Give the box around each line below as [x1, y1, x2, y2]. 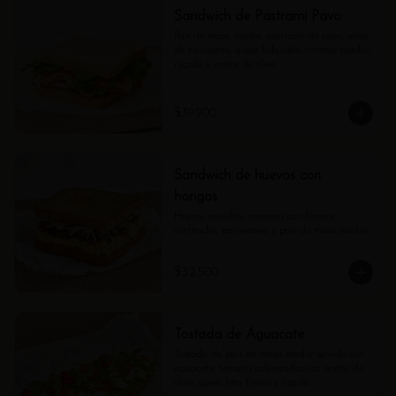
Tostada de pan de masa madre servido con [173, 349, 363, 360]
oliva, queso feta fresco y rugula [173, 377, 309, 388]
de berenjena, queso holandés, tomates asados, [173, 45, 370, 56]
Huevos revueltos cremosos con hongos [173, 211, 334, 222]
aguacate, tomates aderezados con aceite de [173, 363, 363, 374]
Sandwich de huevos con [173, 169, 321, 183]
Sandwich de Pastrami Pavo [173, 10, 341, 24]
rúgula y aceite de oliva [173, 59, 276, 70]
